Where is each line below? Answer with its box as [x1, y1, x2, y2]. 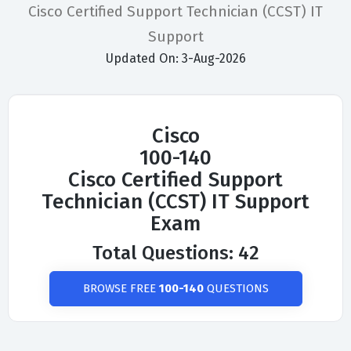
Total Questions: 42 [92, 242, 259, 265]
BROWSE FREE [82, 281, 159, 296]
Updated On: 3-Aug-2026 [105, 51, 246, 67]
